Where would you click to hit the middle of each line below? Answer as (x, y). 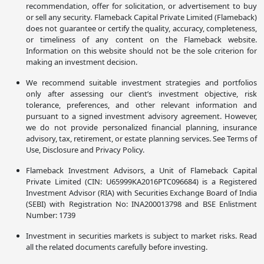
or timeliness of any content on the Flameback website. (141, 40)
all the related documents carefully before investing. (117, 247)
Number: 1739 (51, 215)
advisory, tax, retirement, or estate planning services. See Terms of (141, 139)
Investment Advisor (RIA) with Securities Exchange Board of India (141, 193)
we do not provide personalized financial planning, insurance (141, 128)
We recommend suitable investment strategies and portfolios (141, 83)
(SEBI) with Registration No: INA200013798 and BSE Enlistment (141, 204)
